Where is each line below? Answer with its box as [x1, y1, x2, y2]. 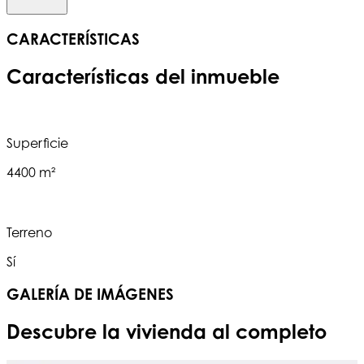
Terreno [6, 224, 52, 241]
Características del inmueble [6, 63, 279, 89]
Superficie [6, 135, 68, 152]
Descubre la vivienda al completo [6, 319, 327, 344]
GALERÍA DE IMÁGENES [6, 285, 174, 304]
